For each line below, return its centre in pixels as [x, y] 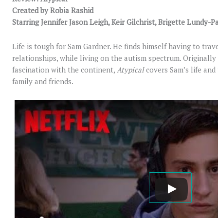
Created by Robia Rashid [53, 10]
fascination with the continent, [64, 70]
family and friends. [43, 82]
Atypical [131, 70]
